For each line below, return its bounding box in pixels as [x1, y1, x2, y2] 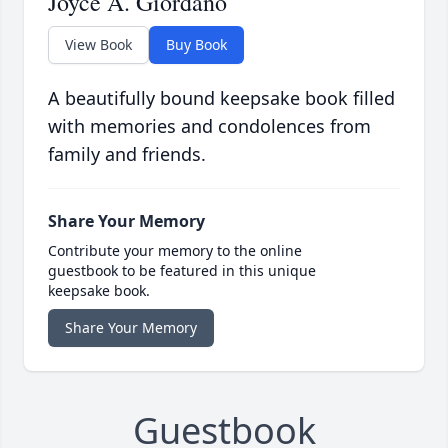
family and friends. [48, 142, 206, 167]
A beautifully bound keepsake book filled [48, 86, 395, 111]
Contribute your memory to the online [48, 241, 302, 261]
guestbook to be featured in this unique [48, 261, 316, 281]
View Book [65, 35, 132, 55]
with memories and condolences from [48, 114, 371, 139]
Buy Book [166, 35, 227, 55]
